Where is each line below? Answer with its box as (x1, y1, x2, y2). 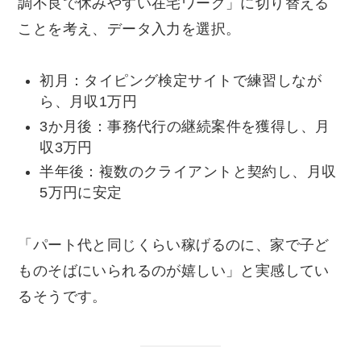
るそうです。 (18, 288, 107, 305)
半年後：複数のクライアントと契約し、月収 (39, 164, 337, 180)
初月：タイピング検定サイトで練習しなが (39, 73, 322, 89)
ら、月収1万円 (39, 93, 138, 110)
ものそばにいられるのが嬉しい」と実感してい (18, 263, 330, 280)
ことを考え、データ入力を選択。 (18, 20, 241, 37)
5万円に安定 (39, 185, 122, 201)
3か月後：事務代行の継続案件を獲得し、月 (39, 118, 330, 135)
